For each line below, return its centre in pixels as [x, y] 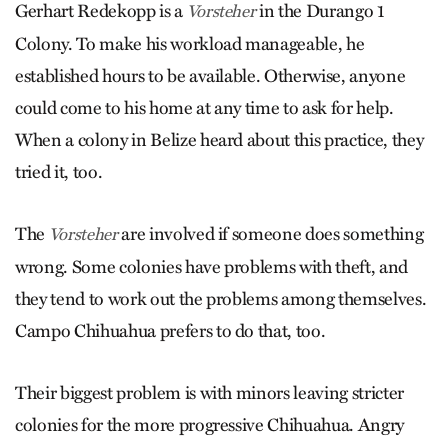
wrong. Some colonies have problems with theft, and [212, 267]
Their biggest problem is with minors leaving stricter [209, 393]
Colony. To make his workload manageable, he [190, 44]
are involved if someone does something [270, 234]
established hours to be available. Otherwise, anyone [210, 76]
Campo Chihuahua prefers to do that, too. [170, 331]
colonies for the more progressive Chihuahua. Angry [210, 425]
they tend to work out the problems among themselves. [221, 299]
